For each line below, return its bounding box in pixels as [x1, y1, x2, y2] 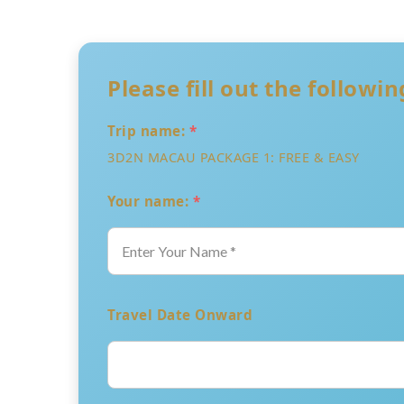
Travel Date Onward [107, 306, 252, 325]
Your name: [107, 192, 193, 211]
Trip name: [107, 122, 189, 141]
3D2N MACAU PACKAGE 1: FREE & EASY [107, 149, 360, 167]
